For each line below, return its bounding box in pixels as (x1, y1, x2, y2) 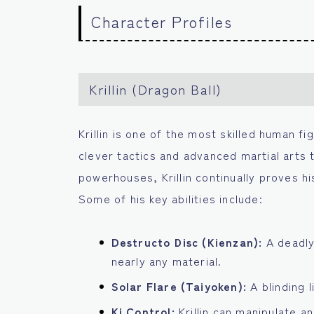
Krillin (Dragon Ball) (89, 80, 222, 99)
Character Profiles (91, 11, 232, 33)
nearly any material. (111, 252, 222, 270)
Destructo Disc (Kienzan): (111, 233, 263, 251)
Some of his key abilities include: (78, 190, 263, 207)
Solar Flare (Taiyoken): (111, 278, 247, 295)
